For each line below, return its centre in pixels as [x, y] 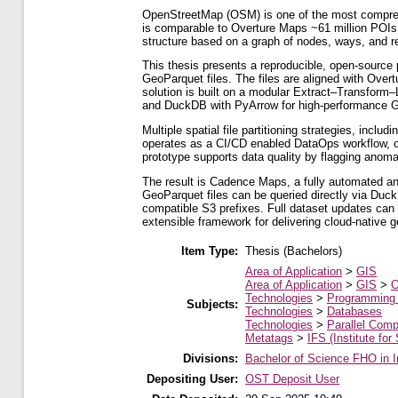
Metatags [269, 338]
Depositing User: [192, 378]
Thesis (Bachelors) [294, 251]
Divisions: [211, 358]
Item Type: [210, 251]
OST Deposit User [292, 378]
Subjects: [212, 304]
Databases [354, 311]
